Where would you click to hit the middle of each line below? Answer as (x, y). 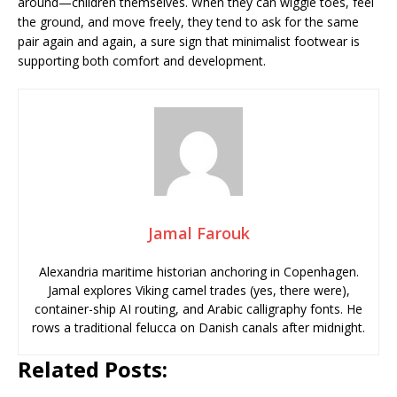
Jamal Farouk (198, 233)
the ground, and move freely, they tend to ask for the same (188, 22)
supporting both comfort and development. (142, 61)
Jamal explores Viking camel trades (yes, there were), (198, 290)
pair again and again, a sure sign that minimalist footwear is (189, 41)
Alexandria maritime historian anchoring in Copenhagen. (198, 272)
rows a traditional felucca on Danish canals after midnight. (198, 327)
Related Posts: (93, 369)
